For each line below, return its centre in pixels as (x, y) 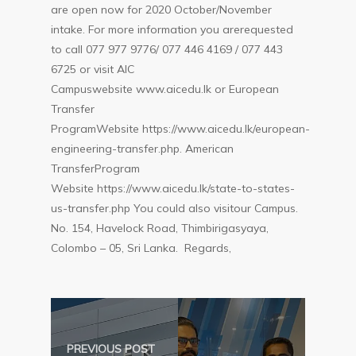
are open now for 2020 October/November (162, 10)
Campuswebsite (94, 89)
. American (207, 149)
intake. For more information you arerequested (172, 29)
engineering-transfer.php (116, 149)
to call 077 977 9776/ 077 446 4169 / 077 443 (167, 49)
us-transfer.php (91, 208)
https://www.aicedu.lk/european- (226, 129)
